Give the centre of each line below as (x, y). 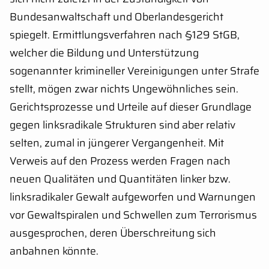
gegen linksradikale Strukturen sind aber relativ (122, 125)
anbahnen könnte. (54, 251)
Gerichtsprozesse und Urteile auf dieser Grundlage (131, 107)
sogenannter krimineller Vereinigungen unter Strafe (134, 71)
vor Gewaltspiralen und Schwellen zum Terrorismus (133, 215)
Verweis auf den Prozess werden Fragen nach (120, 161)
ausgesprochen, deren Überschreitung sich (113, 233)
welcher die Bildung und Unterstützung (104, 53)
